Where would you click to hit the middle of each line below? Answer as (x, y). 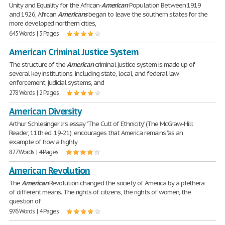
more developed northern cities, (52, 23)
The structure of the (38, 65)
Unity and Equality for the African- (55, 5)
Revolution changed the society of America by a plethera (126, 183)
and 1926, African (34, 14)
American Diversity (45, 111)
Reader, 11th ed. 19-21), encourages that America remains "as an (96, 133)
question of (25, 201)
